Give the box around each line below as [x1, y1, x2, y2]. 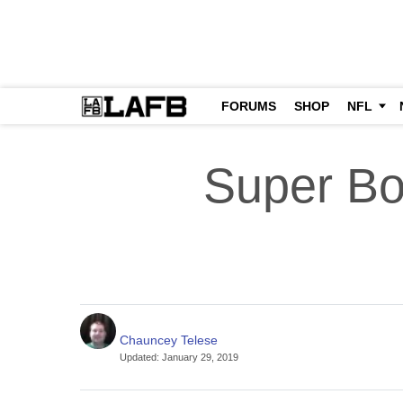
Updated [120, 351, 157, 363]
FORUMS [221, 98, 277, 113]
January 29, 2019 [162, 351, 239, 363]
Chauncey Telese [120, 332, 219, 347]
